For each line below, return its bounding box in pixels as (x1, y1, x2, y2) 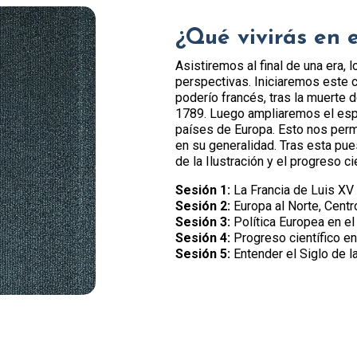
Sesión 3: (175, 214, 231, 230)
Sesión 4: (175, 230, 231, 246)
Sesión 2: (175, 198, 231, 214)
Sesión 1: (175, 182, 231, 198)
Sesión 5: (175, 246, 231, 262)
